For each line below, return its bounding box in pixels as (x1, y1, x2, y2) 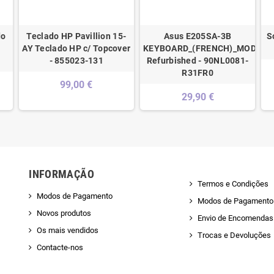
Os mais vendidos (37, 226, 99, 235)
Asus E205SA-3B (164, 31, 232, 42)
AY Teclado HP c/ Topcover (22, 43, 131, 54)
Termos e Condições (197, 179, 268, 189)
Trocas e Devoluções (197, 231, 271, 240)
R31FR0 (182, 68, 213, 78)
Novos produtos (37, 209, 92, 218)
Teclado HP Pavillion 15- (26, 31, 127, 42)
